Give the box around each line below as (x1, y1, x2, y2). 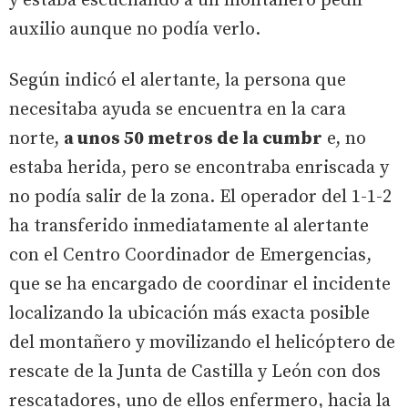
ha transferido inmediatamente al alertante (9, 215, 369, 239)
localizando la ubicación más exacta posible (9, 302, 370, 326)
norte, (9, 127, 64, 151)
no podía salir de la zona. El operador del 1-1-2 (9, 186, 392, 209)
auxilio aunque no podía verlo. (9, 18, 260, 42)
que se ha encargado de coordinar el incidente (9, 273, 391, 297)
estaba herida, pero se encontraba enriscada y (9, 157, 389, 180)
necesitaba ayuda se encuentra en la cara (9, 98, 346, 122)
